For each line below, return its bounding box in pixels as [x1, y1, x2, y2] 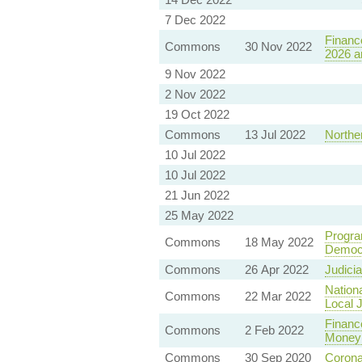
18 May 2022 [244, 235, 314, 250]
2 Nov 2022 [164, 87, 225, 102]
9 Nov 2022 [164, 67, 225, 82]
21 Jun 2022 [164, 188, 229, 203]
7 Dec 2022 [164, 13, 225, 27]
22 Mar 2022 [244, 289, 311, 304]
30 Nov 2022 [244, 40, 312, 54]
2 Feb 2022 [244, 323, 304, 338]
